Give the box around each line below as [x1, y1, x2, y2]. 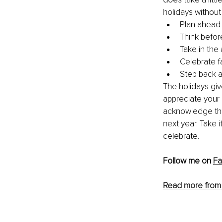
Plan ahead [179, 19, 221, 30]
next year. [163, 118, 200, 129]
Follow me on [163, 155, 213, 166]
